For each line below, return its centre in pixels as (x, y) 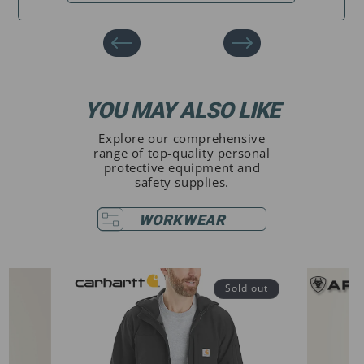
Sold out (247, 288)
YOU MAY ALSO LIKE (182, 111)
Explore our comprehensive (182, 139)
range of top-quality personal (182, 153)
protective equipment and (182, 168)
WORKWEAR (182, 220)
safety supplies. (182, 182)
